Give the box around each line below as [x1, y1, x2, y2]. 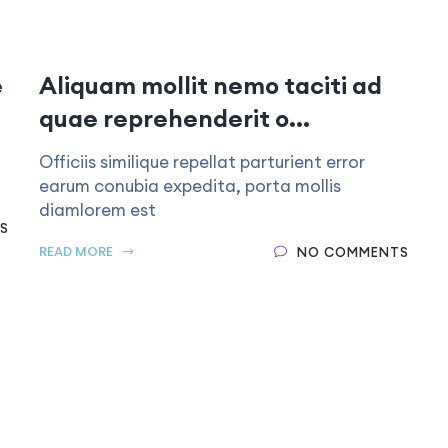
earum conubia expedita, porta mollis [39, 175, 341, 197]
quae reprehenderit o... [39, 103, 310, 133]
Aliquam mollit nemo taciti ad [39, 70, 382, 100]
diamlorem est [39, 199, 156, 221]
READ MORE [39, 242, 116, 261]
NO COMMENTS [297, 244, 409, 260]
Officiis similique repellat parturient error [39, 151, 365, 173]
